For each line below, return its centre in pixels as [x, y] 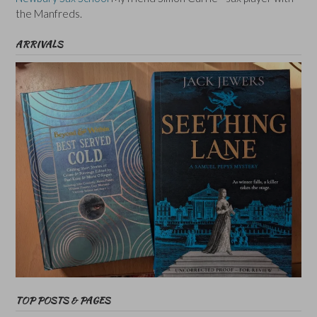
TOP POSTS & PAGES [63, 300]
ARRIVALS [39, 44]
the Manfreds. [49, 13]
